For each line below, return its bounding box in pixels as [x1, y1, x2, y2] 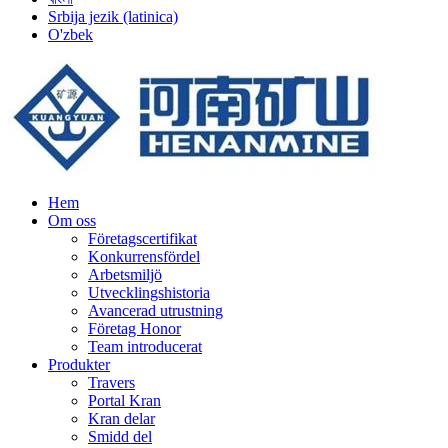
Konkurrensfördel [88, 248, 200, 265]
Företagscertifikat [88, 230, 197, 247]
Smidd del [88, 428, 152, 445]
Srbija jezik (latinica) [48, 8, 178, 25]
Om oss [48, 212, 96, 229]
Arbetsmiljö [88, 266, 162, 283]
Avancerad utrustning [88, 302, 223, 319]
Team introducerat [88, 338, 202, 355]
